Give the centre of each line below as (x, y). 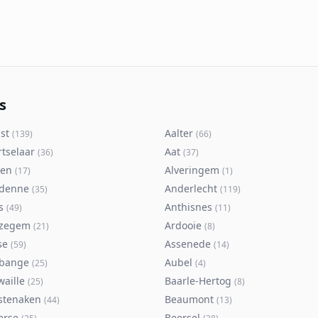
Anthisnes (188, 207)
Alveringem (192, 170)
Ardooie (183, 225)
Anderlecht (191, 188)
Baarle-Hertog (198, 281)
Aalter (179, 133)
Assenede (188, 244)
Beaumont (189, 299)
